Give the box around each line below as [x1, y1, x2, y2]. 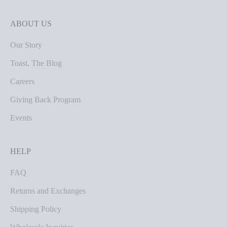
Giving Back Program [10, 95, 81, 104]
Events [10, 113, 32, 123]
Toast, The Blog [10, 59, 62, 68]
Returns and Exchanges [10, 186, 86, 196]
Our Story [10, 41, 42, 50]
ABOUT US [10, 19, 52, 28]
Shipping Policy [10, 205, 61, 214]
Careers [10, 77, 34, 86]
